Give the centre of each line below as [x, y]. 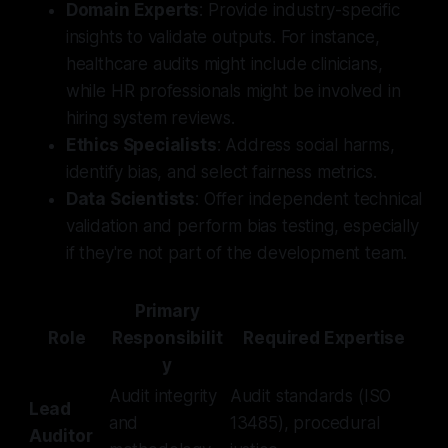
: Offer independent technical [309, 198]
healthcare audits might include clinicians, [224, 63]
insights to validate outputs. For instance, [222, 36]
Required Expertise [324, 337]
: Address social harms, [305, 144]
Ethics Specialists [141, 144]
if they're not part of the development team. [236, 252]
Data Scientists [130, 198]
